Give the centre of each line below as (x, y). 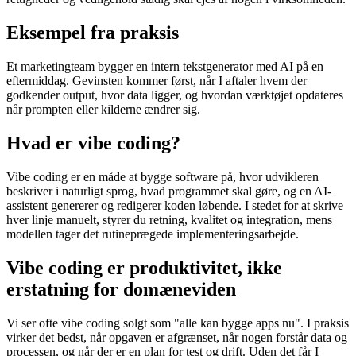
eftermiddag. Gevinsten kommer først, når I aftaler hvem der (157, 81)
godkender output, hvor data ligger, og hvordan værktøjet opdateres (175, 95)
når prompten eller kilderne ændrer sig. (103, 110)
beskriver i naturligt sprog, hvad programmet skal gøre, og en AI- (169, 192)
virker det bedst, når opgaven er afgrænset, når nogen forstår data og (177, 337)
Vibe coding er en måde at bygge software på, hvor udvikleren (163, 177)
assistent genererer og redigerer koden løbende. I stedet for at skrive (175, 206)
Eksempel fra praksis (93, 33)
